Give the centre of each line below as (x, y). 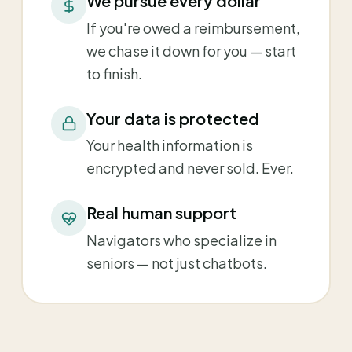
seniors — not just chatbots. (177, 262)
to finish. (114, 73)
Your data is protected (173, 118)
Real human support (161, 213)
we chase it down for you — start (191, 50)
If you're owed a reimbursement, (193, 27)
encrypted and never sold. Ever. (190, 168)
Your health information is (170, 145)
